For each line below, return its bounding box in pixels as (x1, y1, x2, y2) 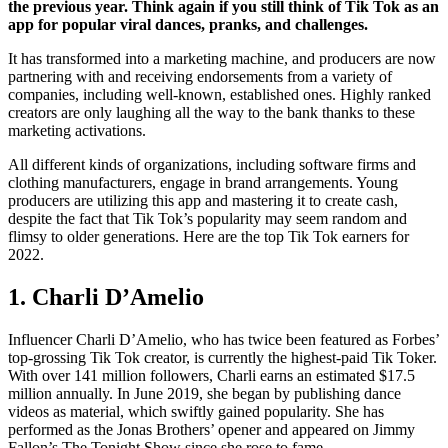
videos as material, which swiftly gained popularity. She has (8, 402, 384, 420)
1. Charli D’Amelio (8, 283, 204, 310)
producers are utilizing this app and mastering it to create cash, (8, 191, 398, 209)
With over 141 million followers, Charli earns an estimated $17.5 (8, 366, 415, 384)
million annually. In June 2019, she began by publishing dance (8, 384, 401, 402)
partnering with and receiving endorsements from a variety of (8, 67, 392, 85)
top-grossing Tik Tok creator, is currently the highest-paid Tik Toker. (8, 348, 437, 366)
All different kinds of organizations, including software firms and (8, 155, 416, 173)
